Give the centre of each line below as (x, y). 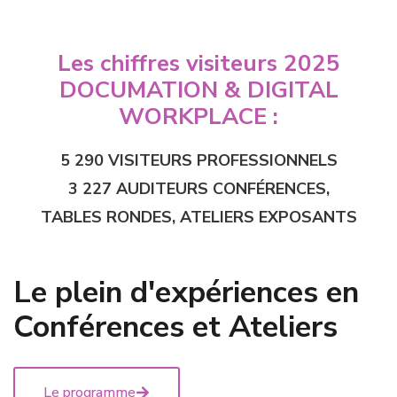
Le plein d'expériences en (186, 292)
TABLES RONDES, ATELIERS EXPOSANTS (198, 217)
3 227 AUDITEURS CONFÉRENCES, (198, 188)
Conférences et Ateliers (175, 327)
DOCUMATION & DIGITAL (198, 90)
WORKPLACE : (198, 117)
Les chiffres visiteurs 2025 (198, 64)
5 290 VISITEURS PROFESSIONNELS (198, 160)
